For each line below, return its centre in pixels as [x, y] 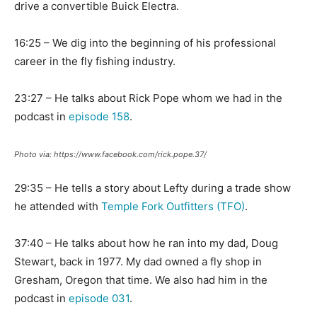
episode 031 [99, 299]
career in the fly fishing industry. [95, 62]
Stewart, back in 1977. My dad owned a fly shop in [138, 262]
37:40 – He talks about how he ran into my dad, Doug [146, 243]
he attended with [58, 207]
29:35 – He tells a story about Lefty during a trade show [152, 188]
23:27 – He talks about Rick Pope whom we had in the [148, 98]
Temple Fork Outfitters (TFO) [173, 207]
